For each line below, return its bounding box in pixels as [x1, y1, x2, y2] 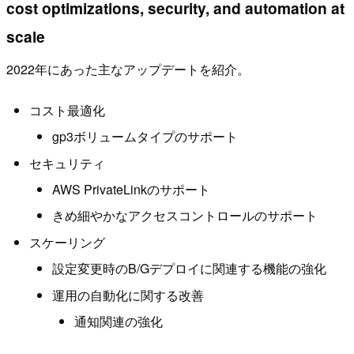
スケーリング [28, 232, 105, 251]
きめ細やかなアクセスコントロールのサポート [51, 206, 318, 225]
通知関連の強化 [74, 311, 164, 330]
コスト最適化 [28, 100, 105, 119]
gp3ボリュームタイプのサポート [51, 127, 238, 146]
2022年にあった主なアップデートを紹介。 [6, 60, 250, 79]
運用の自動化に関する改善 [51, 285, 204, 304]
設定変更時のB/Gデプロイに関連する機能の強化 [51, 259, 326, 278]
